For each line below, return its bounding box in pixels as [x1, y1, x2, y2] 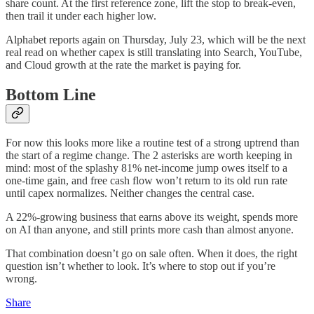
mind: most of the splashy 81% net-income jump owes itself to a [6, 162, 287, 175]
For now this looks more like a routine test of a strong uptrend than [6, 137, 299, 149]
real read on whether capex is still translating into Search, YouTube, [6, 46, 302, 58]
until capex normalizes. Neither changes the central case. [6, 187, 254, 200]
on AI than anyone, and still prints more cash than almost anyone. [6, 224, 294, 236]
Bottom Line [6, 85, 96, 104]
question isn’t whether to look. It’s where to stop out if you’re [6, 260, 275, 273]
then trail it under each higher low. [6, 9, 156, 22]
